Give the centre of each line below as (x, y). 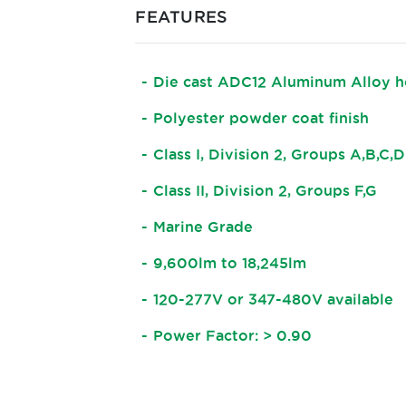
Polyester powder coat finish (261, 117)
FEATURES (182, 16)
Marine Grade (203, 226)
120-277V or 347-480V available (274, 299)
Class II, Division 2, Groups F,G (266, 190)
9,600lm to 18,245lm (230, 262)
